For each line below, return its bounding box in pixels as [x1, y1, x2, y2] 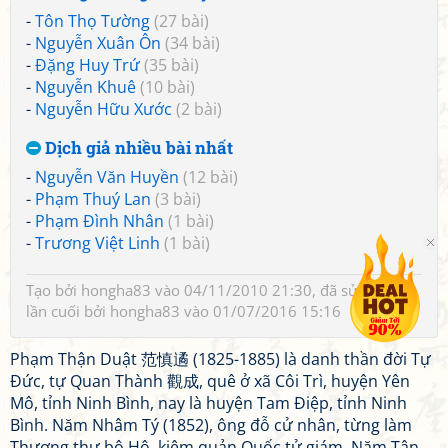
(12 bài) [183, 166, 238, 188]
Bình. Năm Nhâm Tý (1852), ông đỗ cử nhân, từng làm [10, 414, 412, 436]
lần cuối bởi [26, 301, 110, 321]
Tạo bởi [26, 280, 81, 300]
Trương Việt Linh [35, 232, 160, 254]
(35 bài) [144, 54, 199, 76]
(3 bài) [155, 188, 201, 210]
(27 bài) [154, 10, 209, 32]
